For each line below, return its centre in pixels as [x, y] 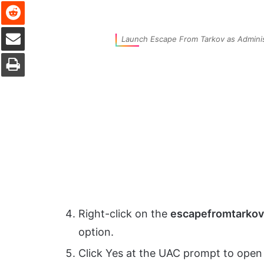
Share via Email [34, 27]
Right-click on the [124, 214]
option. [96, 232]
